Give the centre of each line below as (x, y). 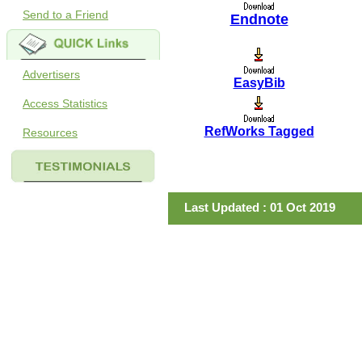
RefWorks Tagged (259, 131)
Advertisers (51, 74)
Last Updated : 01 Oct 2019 (260, 207)
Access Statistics (65, 103)
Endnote (259, 19)
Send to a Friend (65, 15)
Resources (50, 133)
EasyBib (259, 83)
